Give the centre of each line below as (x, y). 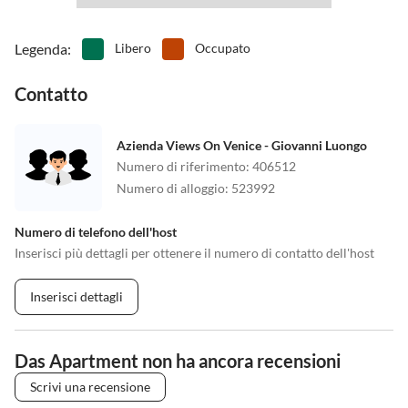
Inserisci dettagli (76, 297)
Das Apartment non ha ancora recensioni (178, 361)
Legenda (41, 49)
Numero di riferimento (181, 167)
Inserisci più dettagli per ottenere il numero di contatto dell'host (194, 253)
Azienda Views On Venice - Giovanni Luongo (242, 146)
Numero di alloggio (171, 189)
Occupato (223, 48)
